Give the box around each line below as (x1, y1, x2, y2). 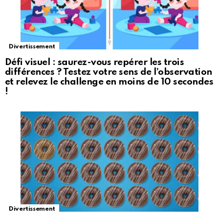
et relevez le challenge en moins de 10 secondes (5, 77, 214, 87)
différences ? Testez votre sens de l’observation (5, 67, 212, 77)
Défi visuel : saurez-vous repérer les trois (5, 58, 184, 67)
